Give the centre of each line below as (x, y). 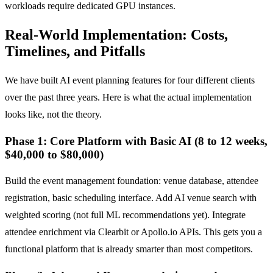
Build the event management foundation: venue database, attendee (132, 181)
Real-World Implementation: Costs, (116, 35)
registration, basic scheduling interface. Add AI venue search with (131, 198)
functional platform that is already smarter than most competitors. (129, 249)
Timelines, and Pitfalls (75, 51)
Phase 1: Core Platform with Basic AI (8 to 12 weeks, (136, 141)
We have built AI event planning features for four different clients (130, 80)
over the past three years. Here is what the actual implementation (128, 97)
